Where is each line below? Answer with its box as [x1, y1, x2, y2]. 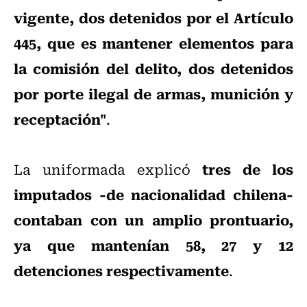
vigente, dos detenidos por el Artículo [14, 6, 293, 29]
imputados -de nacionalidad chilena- [14, 183, 293, 206]
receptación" [14, 108, 106, 130]
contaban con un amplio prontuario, [14, 208, 293, 231]
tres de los [202, 158, 293, 180]
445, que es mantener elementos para [14, 32, 293, 54]
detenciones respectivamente [14, 259, 229, 282]
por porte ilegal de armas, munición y [14, 82, 293, 105]
